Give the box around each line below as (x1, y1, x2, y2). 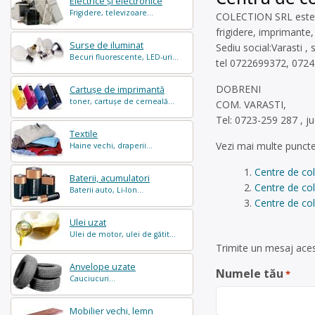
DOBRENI (216, 82, 261, 96)
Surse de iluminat (70, 39, 143, 51)
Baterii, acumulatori (70, 172, 150, 184)
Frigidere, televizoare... (70, 8, 153, 18)
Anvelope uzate (70, 261, 136, 273)
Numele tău (216, 266, 283, 281)
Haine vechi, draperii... (70, 141, 153, 150)
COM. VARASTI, (216, 98, 286, 111)
